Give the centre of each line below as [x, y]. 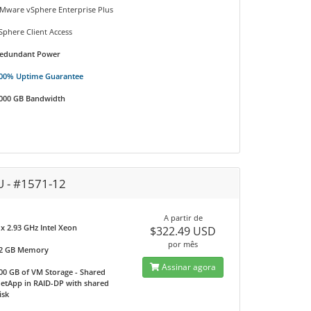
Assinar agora [188, 267]
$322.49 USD [183, 231]
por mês [183, 244]
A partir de [183, 218]
